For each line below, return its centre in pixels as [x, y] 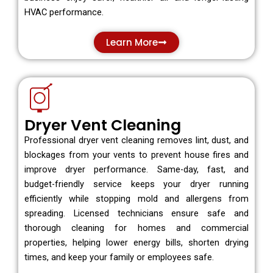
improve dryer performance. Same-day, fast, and [136, 170]
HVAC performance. [64, 12]
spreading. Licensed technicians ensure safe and [136, 214]
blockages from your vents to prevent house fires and [136, 155]
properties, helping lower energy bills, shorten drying [136, 243]
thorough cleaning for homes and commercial [136, 228]
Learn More [132, 43]
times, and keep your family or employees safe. [119, 257]
